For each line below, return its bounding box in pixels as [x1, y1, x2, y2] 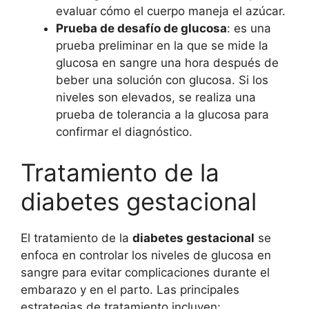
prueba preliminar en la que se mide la [56, 38, 268, 52]
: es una [227, 21, 271, 35]
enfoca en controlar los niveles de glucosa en [21, 248, 271, 263]
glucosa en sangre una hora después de [56, 55, 279, 70]
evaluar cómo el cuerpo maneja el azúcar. [56, 3, 286, 18]
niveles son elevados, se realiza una [56, 90, 256, 104]
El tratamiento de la [21, 231, 132, 246]
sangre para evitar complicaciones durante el [21, 266, 270, 280]
